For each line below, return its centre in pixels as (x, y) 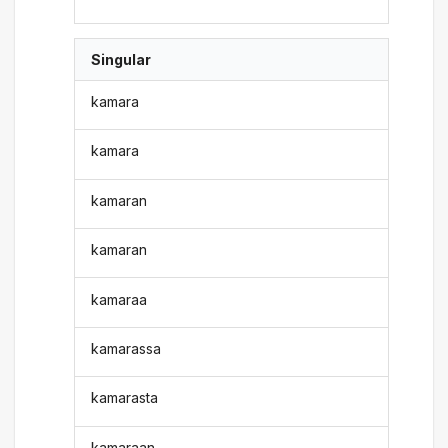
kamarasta (125, 398)
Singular (121, 59)
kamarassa (126, 348)
